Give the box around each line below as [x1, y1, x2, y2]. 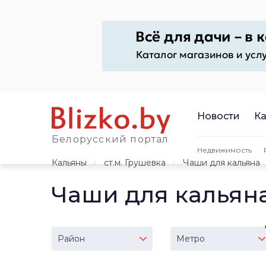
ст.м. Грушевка [104, 157, 166, 168]
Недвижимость [197, 145, 252, 154]
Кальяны [52, 157, 87, 168]
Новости [197, 110, 240, 122]
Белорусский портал [52, 134, 169, 145]
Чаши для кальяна [183, 157, 260, 168]
